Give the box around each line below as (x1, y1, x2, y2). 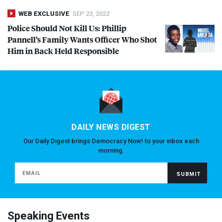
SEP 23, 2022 (72, 10, 110, 18)
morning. (98, 147, 124, 155)
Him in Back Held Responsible (7, 45, 119, 57)
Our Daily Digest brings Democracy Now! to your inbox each (23, 137, 199, 145)
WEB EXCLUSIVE (18, 10, 69, 18)
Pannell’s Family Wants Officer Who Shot (7, 34, 157, 46)
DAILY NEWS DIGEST (71, 122, 151, 132)
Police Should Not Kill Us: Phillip (7, 22, 126, 34)
